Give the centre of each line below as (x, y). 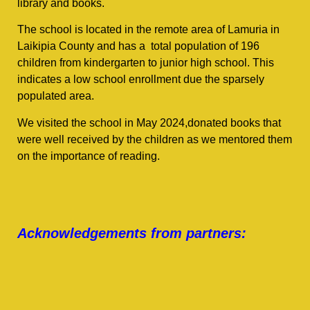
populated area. (58, 96)
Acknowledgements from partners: (132, 234)
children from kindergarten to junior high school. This (146, 63)
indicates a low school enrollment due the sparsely (141, 80)
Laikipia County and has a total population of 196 (138, 46)
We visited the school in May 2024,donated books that (149, 122)
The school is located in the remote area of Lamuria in (148, 30)
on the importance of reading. (89, 156)
